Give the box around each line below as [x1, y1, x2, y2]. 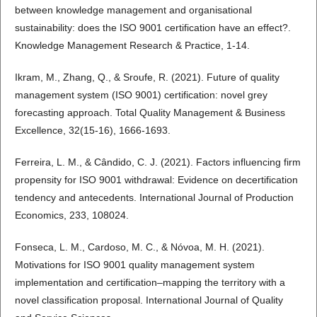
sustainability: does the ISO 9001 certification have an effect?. [15, 22, 291, 34]
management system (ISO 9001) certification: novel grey [15, 89, 267, 101]
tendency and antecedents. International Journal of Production [15, 192, 294, 204]
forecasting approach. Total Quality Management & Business [15, 107, 285, 119]
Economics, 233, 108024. [15, 209, 129, 221]
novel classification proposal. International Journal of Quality [15, 294, 283, 306]
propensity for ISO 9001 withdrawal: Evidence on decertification [15, 174, 298, 186]
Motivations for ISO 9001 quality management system [15, 259, 255, 271]
